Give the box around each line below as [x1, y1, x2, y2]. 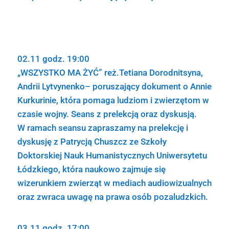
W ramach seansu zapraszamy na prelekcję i [17, 123, 188, 133]
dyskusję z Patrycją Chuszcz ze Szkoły [17, 136, 167, 147]
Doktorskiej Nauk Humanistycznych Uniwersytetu [17, 150, 207, 161]
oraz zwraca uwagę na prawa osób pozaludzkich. [17, 192, 208, 202]
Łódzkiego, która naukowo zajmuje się [17, 164, 166, 174]
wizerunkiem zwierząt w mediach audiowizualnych [17, 178, 212, 188]
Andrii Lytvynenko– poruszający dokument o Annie [17, 81, 212, 91]
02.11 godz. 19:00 [17, 54, 89, 64]
